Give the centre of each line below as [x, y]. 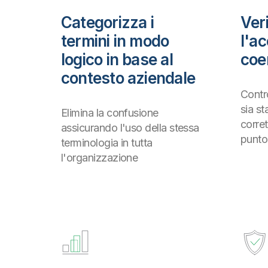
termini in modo [115, 41]
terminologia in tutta [107, 143]
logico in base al [117, 60]
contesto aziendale [128, 78]
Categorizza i [107, 23]
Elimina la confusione [110, 113]
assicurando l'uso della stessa [130, 128]
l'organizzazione [100, 158]
